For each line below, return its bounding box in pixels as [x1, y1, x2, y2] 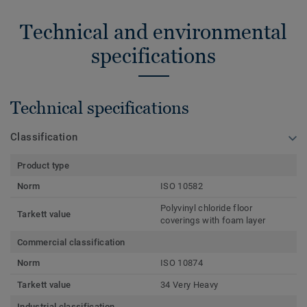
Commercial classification [17, 237, 125, 248]
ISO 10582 [160, 181, 203, 192]
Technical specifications [10, 98, 189, 118]
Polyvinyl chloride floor [160, 203, 252, 214]
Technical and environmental [20, 20, 287, 45]
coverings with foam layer [160, 215, 266, 226]
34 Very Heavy [160, 280, 219, 291]
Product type [17, 160, 69, 171]
